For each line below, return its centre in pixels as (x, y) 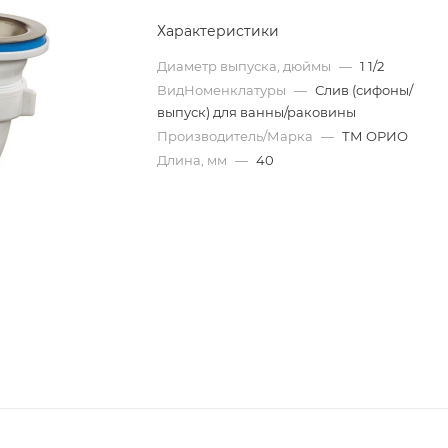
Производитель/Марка (237, 136)
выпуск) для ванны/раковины (257, 112)
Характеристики (218, 31)
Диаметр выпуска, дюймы (246, 66)
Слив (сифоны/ (364, 90)
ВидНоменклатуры (223, 90)
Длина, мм (194, 160)
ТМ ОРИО (375, 136)
